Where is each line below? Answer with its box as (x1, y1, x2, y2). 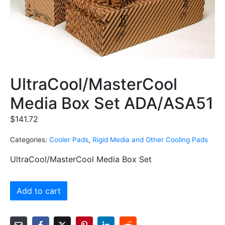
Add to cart (17, 186, 61, 196)
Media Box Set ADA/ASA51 (10, 93, 213, 113)
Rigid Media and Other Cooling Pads (92, 135, 208, 144)
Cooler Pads (49, 135, 88, 144)
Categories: (10, 135, 47, 144)
